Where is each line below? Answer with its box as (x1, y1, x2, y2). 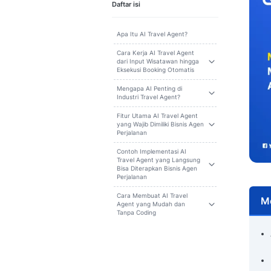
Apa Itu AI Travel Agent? (145, 106, 235, 115)
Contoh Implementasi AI (145, 252, 233, 261)
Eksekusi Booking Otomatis (145, 151, 243, 159)
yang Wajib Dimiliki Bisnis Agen (145, 218, 255, 227)
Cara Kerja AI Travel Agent (145, 129, 243, 138)
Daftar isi (139, 68, 175, 79)
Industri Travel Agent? (145, 184, 226, 194)
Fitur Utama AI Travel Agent (145, 208, 247, 217)
